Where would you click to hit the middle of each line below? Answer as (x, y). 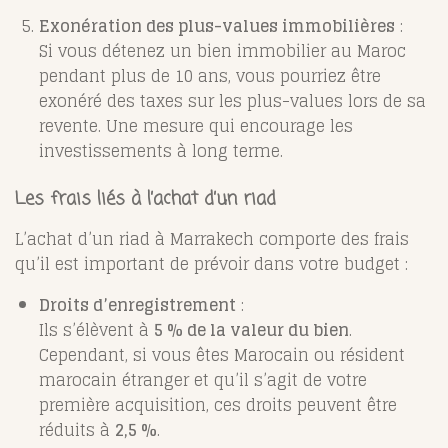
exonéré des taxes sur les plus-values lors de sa (232, 101)
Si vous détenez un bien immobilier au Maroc (222, 51)
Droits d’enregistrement (137, 305)
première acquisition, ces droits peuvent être (218, 405)
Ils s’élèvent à (96, 330)
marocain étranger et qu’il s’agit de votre (203, 380)
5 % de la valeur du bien (251, 330)
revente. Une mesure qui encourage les (196, 126)
